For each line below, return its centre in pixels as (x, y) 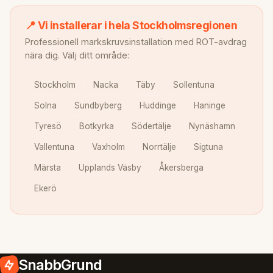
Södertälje (151, 126)
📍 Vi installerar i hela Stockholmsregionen (131, 25)
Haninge (210, 105)
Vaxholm (108, 147)
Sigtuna (209, 147)
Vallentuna (54, 147)
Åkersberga (181, 168)
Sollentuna (194, 84)
